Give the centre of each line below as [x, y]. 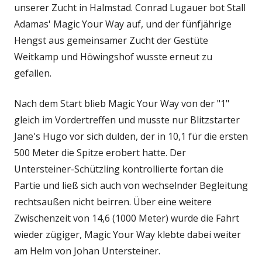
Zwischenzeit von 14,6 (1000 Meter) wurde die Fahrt [127, 218]
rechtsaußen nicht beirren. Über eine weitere [113, 201]
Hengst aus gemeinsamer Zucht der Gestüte [111, 40]
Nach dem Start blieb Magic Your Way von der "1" [122, 103]
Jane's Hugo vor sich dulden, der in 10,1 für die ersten [131, 136]
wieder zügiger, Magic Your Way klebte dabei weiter [127, 234]
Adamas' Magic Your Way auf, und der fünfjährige [123, 24]
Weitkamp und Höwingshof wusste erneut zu [113, 56]
